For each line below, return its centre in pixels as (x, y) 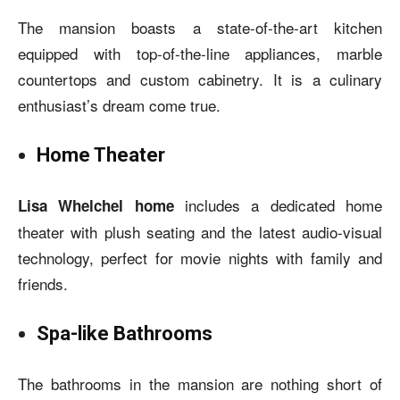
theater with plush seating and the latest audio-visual (200, 231)
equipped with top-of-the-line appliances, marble (200, 53)
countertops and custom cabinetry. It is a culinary (200, 79)
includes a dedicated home (278, 204)
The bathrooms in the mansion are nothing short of (200, 383)
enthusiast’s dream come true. (119, 104)
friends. (43, 283)
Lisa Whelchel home (96, 205)
